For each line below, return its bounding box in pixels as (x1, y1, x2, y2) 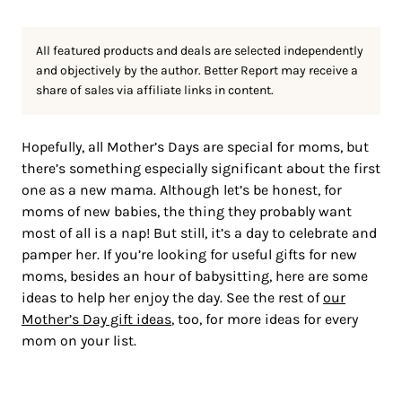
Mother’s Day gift (22, 310, 136, 328)
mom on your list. (22, 331, 136, 349)
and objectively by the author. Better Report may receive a (36, 62, 358, 78)
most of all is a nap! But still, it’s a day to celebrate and (22, 223, 377, 241)
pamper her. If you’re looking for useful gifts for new (22, 245, 357, 263)
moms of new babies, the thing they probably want (22, 202, 352, 220)
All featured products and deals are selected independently (36, 42, 363, 58)
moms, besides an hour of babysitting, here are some (22, 267, 368, 284)
